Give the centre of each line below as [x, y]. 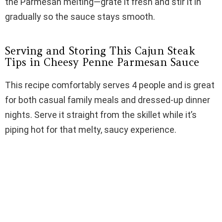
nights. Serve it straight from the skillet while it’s [101, 115]
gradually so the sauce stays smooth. [80, 17]
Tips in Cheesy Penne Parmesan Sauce [102, 62]
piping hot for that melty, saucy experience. [91, 130]
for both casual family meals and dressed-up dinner [108, 100]
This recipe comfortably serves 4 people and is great [110, 85]
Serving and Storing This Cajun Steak [100, 51]
